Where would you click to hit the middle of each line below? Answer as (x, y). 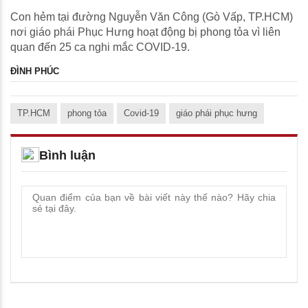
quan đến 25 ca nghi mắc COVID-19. (100, 47)
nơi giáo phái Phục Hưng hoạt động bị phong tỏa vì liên (145, 32)
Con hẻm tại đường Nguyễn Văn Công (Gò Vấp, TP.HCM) (152, 17)
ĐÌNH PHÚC (35, 71)
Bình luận (67, 156)
